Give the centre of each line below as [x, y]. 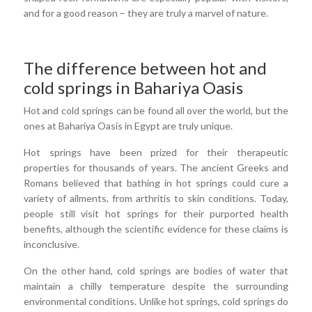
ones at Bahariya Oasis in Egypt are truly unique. [128, 126]
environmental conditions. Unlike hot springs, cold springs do [156, 302]
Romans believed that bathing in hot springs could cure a [156, 183]
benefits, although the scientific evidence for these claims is [156, 229]
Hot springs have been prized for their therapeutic [156, 153]
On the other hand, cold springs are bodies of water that [156, 271]
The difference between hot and [145, 68]
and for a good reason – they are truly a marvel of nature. [146, 13]
